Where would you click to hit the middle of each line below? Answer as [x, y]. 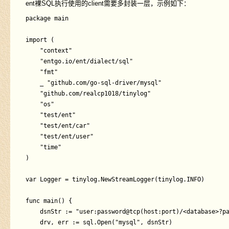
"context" [32, 51]
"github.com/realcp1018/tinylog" [32, 94]
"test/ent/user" [32, 136]
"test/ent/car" [32, 126]
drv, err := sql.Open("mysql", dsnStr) [32, 222]
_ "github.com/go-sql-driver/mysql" [32, 83]
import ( [40, 40]
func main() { [49, 201]
